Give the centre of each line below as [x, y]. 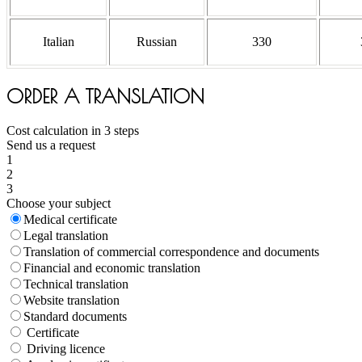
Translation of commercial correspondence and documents [171, 251]
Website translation [72, 300]
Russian [157, 41]
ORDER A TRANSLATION [105, 96]
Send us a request [51, 145]
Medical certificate [70, 219]
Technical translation [76, 284]
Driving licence [66, 348]
